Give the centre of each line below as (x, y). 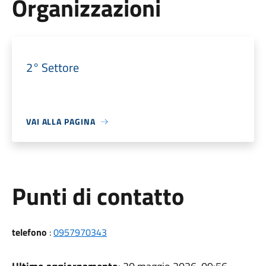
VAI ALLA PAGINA (61, 121)
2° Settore (52, 67)
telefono (29, 232)
